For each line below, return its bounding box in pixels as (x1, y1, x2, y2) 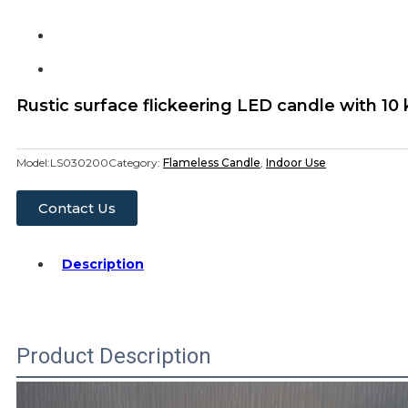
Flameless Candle (163, 156, 260, 170)
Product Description (16, 342, 211, 369)
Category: (108, 156, 163, 170)
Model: (16, 156, 50, 170)
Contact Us (38, 199, 116, 218)
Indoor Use (266, 156, 326, 170)
